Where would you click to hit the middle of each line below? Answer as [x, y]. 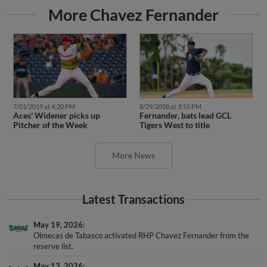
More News [133, 155]
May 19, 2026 [58, 224]
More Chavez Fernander [133, 15]
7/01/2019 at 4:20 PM [44, 106]
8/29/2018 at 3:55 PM [170, 106]
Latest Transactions [133, 199]
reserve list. [54, 246]
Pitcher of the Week [50, 125]
